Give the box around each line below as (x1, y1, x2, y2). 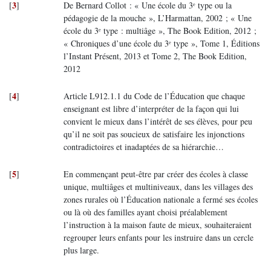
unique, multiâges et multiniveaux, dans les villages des (64, 181, 253, 192)
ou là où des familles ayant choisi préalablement (64, 206, 227, 218)
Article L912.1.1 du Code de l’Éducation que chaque (64, 90, 245, 102)
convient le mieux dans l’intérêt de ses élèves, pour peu (64, 116, 252, 127)
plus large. (64, 244, 99, 256)
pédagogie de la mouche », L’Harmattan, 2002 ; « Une (64, 12, 252, 24)
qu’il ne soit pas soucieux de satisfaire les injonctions (64, 128, 244, 140)
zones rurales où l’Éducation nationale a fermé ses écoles (64, 194, 258, 205)
